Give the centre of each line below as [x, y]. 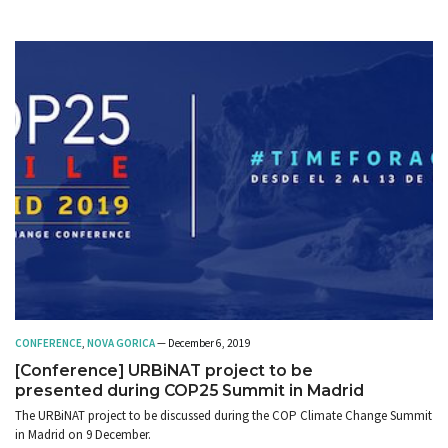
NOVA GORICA [121, 342]
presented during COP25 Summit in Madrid [189, 390]
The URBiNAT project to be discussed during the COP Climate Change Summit [223, 415]
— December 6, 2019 [203, 342]
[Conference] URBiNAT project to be [164, 370]
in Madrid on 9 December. [83, 434]
